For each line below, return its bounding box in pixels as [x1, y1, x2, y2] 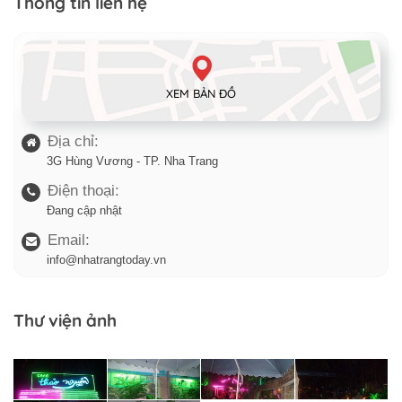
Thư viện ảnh [13, 309, 117, 331]
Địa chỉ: [48, 132, 99, 150]
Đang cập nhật [47, 203, 122, 217]
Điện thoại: [48, 181, 119, 199]
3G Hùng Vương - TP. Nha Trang [47, 153, 218, 168]
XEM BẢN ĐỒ [166, 85, 236, 100]
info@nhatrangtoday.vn [47, 252, 166, 267]
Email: [48, 231, 90, 249]
